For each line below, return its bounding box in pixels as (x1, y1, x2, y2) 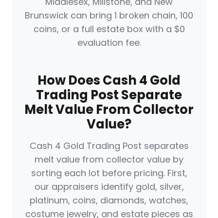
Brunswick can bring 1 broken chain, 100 (25, 9, 193, 22)
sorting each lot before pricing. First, (31, 167, 187, 180)
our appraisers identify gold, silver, (34, 181, 184, 193)
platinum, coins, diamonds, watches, (30, 194, 188, 207)
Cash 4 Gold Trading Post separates (29, 140, 189, 152)
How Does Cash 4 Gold (37, 72, 181, 90)
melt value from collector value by (35, 153, 183, 166)
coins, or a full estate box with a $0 (33, 23, 185, 36)
